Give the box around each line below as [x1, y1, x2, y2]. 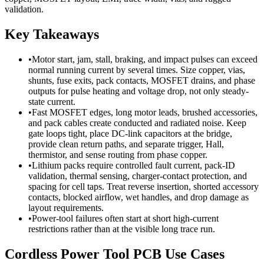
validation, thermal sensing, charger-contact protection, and [28, 170, 247, 181]
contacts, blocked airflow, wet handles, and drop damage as [28, 192, 249, 202]
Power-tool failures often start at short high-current [32, 213, 219, 223]
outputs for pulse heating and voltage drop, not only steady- [28, 85, 249, 96]
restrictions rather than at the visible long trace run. [28, 223, 215, 234]
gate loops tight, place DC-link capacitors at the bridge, [28, 128, 232, 138]
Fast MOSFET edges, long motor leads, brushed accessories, [32, 107, 258, 117]
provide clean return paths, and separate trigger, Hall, [28, 138, 224, 149]
